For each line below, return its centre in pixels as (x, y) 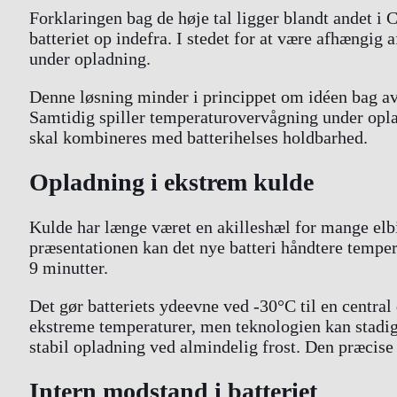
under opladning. (90, 58)
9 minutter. (69, 268)
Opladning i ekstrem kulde (171, 182)
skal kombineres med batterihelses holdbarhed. (198, 137)
